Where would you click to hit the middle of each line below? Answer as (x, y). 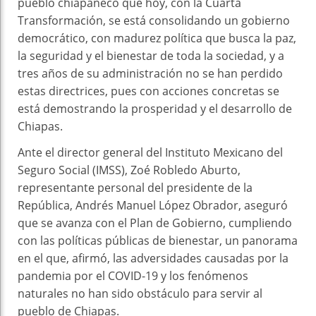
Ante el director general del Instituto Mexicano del (150, 152)
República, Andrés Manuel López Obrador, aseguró (153, 205)
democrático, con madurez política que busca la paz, (157, 38)
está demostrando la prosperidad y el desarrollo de (155, 108)
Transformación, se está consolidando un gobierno (154, 20)
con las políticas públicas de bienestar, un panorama (158, 240)
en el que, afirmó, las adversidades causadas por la (153, 258)
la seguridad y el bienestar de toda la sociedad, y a (151, 55)
